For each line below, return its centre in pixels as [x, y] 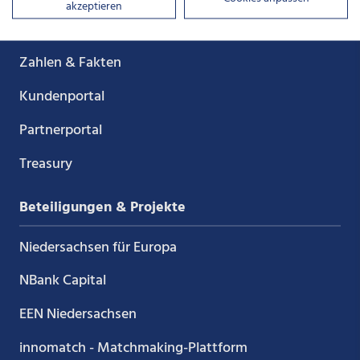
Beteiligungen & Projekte [102, 207]
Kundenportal [61, 96]
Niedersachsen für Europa [98, 247]
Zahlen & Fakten [70, 63]
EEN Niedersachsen [78, 315]
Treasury [45, 164]
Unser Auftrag [63, 29]
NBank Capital [62, 281]
